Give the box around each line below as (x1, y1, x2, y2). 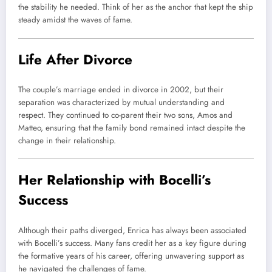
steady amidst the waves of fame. (18, 14, 132, 26)
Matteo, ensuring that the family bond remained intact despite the (18, 122, 245, 134)
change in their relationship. (18, 135, 116, 147)
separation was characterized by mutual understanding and (18, 97, 225, 109)
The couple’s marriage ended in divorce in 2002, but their (18, 84, 223, 96)
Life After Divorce (18, 49, 132, 69)
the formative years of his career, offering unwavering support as (18, 250, 244, 262)
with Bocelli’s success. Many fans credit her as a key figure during (18, 237, 246, 249)
